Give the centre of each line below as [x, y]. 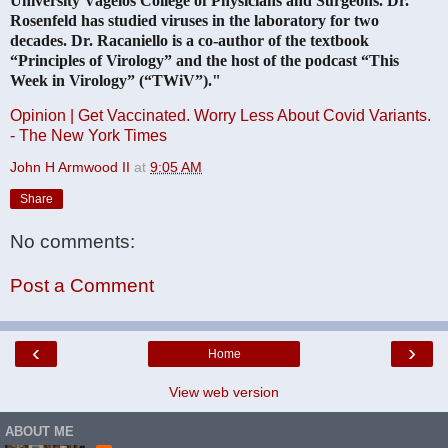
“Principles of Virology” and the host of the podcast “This [204, 60]
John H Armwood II [70, 167]
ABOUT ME [39, 431]
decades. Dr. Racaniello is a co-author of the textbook [189, 40]
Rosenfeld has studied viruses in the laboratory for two [194, 20]
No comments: [72, 242]
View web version [224, 392]
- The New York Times [88, 136]
